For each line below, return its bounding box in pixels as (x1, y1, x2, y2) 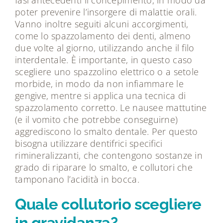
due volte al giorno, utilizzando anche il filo (14, 41, 195, 54)
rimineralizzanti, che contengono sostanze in (14, 149, 203, 161)
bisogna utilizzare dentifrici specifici (14, 137, 163, 149)
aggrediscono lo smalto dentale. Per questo (14, 125, 198, 137)
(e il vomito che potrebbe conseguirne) (14, 113, 178, 125)
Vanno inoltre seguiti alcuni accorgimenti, (14, 17, 189, 30)
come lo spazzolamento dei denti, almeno (14, 29, 191, 42)
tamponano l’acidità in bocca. (14, 173, 139, 185)
